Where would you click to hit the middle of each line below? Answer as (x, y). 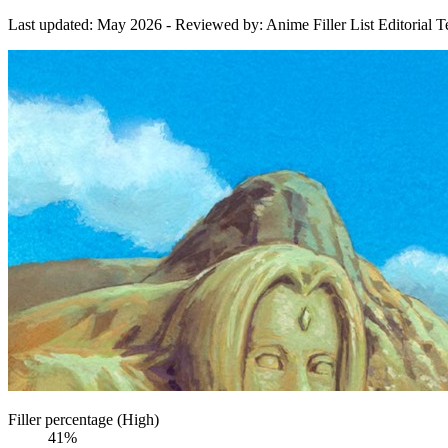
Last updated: (52, 24)
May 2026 (129, 24)
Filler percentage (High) (83, 419)
